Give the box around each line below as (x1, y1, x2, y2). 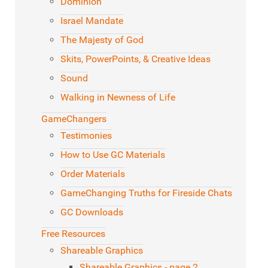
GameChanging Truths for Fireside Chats (60, 187, 232, 199)
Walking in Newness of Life (60, 92, 175, 103)
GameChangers (41, 113, 106, 125)
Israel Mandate (60, 15, 123, 27)
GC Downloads (60, 206, 123, 218)
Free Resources (41, 228, 105, 240)
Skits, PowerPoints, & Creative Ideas (60, 53, 211, 65)
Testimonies (60, 130, 112, 142)
